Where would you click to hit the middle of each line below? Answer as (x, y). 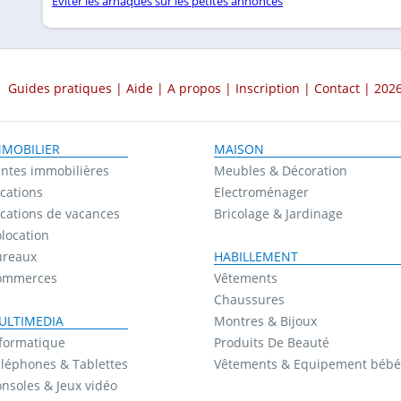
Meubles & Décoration (280, 171)
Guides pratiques (60, 89)
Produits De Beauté (271, 343)
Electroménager (261, 192)
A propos (194, 89)
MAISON (239, 149)
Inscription (268, 89)
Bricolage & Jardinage (278, 214)
